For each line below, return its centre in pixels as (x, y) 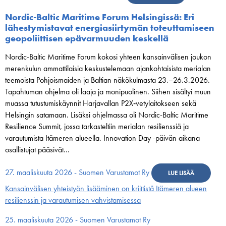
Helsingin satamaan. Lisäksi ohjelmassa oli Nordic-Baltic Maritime (107, 115)
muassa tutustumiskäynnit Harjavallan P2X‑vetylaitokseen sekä (101, 103)
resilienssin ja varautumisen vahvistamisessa (73, 200)
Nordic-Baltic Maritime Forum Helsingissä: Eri (100, 17)
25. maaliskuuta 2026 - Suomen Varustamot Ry (78, 220)
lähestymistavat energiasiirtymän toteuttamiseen (110, 27)
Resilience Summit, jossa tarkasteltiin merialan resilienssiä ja (97, 126)
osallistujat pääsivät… (37, 150)
